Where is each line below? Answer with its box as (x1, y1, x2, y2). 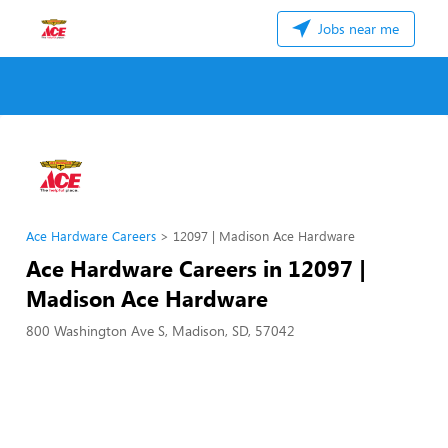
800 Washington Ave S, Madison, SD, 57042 (26, 321, 295, 340)
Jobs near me (314, 19, 399, 38)
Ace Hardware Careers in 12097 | (26, 253, 366, 283)
